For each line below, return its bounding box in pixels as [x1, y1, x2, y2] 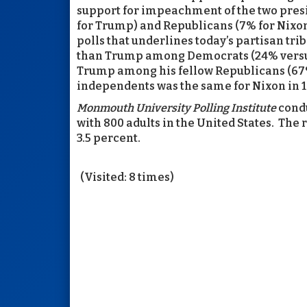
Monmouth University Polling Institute [77, 101, 278, 114]
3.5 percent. [77, 131, 140, 145]
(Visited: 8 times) [80, 170, 174, 184]
